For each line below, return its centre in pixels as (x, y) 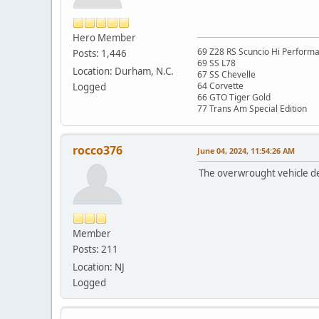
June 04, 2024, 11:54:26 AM (246, 151)
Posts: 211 (95, 250)
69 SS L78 (216, 63)
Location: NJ (99, 267)
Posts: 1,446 (100, 54)
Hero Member (104, 38)
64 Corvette (220, 86)
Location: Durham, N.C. (123, 72)
